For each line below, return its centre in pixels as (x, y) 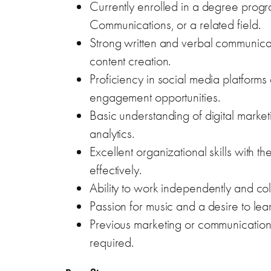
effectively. (116, 169)
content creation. (130, 60)
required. (112, 242)
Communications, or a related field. (175, 24)
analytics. (112, 133)
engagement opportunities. (155, 97)
